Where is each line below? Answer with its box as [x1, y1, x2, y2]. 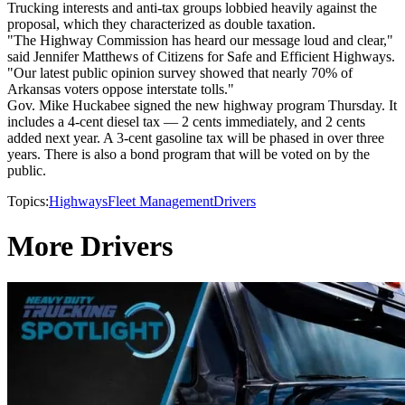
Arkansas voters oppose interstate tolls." [7, 81, 234, 98]
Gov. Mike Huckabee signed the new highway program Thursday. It [7, 98, 397, 114]
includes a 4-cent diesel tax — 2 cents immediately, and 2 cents [7, 114, 365, 130]
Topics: [7, 193, 49, 210]
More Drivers [7, 229, 173, 262]
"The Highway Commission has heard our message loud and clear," [7, 33, 393, 49]
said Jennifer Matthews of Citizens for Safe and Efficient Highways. [7, 49, 395, 65]
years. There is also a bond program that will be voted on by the [7, 146, 370, 163]
